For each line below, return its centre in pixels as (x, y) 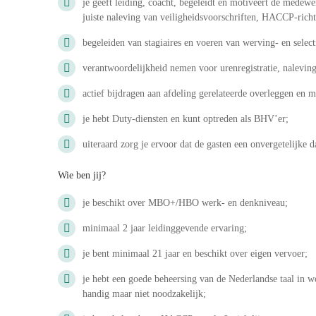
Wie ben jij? (82, 175)
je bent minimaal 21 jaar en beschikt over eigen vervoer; (195, 254)
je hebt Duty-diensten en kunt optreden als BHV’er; (186, 119)
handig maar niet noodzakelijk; (144, 294)
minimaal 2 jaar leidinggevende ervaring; (165, 228)
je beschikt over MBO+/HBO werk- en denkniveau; (185, 203)
